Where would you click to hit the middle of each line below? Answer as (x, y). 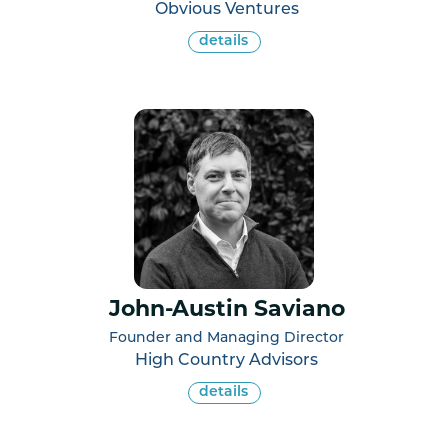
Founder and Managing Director (226, 338)
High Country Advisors (226, 360)
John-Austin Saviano (226, 310)
